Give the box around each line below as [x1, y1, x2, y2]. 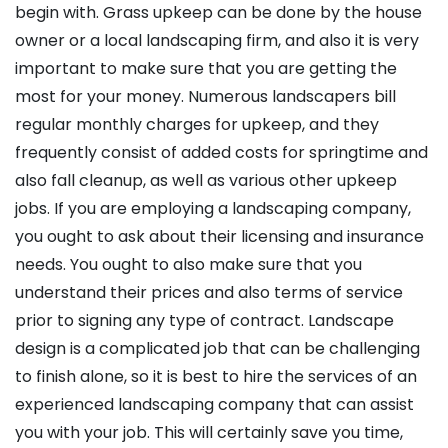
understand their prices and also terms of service [15, 281, 403, 305]
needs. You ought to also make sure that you [15, 253, 362, 277]
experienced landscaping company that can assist [15, 393, 414, 417]
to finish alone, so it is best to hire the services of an [15, 365, 417, 389]
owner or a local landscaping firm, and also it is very [15, 29, 419, 53]
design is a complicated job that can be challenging [15, 337, 420, 361]
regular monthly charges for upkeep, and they [15, 113, 379, 137]
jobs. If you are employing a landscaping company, [15, 197, 411, 221]
